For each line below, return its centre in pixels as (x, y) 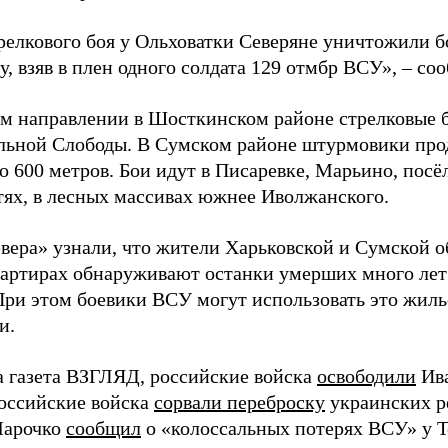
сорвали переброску (239, 402)
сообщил (103, 428)
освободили (366, 376)
